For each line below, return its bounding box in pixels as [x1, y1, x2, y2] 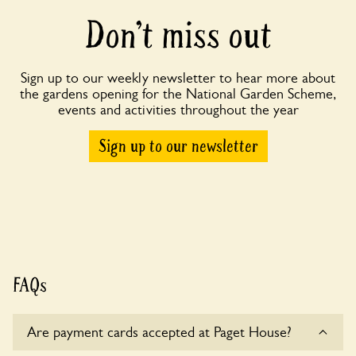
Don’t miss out [84, 13, 272, 60]
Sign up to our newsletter [98, 135, 258, 158]
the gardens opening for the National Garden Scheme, [20, 86, 336, 103]
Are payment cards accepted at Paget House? [27, 324, 292, 341]
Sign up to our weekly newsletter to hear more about [21, 70, 335, 87]
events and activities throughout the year [57, 102, 299, 118]
